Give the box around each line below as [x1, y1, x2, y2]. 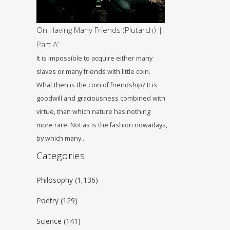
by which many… [36, 134, 86, 143]
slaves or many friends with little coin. [36, 67, 150, 76]
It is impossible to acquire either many [36, 54, 152, 63]
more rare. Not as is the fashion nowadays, [36, 121, 167, 129]
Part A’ [36, 39, 59, 49]
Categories [36, 149, 85, 162]
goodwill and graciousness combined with [36, 94, 165, 103]
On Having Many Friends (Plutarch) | [36, 25, 163, 35]
